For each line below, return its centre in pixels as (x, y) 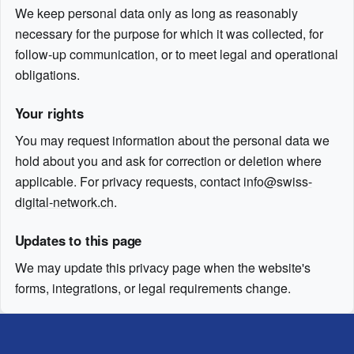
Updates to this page (78, 241)
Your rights (49, 113)
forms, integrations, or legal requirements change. (153, 288)
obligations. (47, 75)
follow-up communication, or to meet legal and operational (176, 55)
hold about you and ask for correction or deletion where (168, 161)
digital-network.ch (64, 202)
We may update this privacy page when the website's (162, 268)
